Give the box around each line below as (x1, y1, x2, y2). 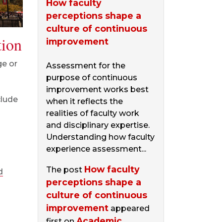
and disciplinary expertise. (46, 120, 150, 130)
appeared (109, 204, 150, 213)
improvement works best (46, 85, 149, 94)
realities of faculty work (46, 109, 139, 118)
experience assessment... (46, 144, 146, 154)
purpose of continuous (46, 73, 137, 82)
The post (46, 165, 84, 174)
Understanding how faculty (46, 132, 155, 142)
